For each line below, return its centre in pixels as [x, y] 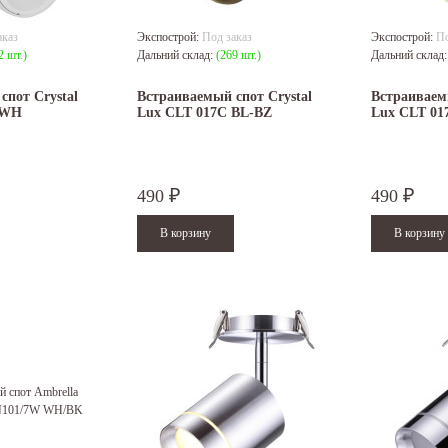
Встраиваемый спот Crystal [224, 97]
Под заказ [227, 37]
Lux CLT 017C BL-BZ [204, 113]
